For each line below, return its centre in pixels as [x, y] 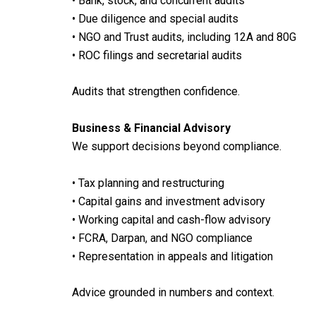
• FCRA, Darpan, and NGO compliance [162, 238]
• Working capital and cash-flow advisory [171, 219]
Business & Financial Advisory [151, 128]
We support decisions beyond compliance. [177, 146]
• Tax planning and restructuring [148, 183]
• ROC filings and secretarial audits [157, 55]
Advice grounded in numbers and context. [173, 293]
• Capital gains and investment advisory [169, 201]
